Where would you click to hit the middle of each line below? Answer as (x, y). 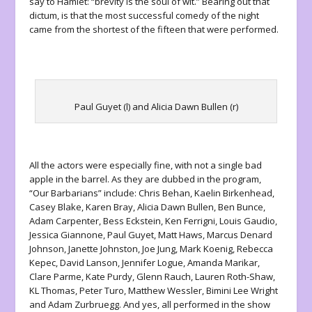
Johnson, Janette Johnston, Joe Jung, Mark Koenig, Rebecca (151, 249)
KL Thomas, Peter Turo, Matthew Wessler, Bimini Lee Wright (154, 291)
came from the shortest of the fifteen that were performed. (154, 30)
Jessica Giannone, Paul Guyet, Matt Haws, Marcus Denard (151, 235)
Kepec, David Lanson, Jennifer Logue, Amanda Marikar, (145, 263)
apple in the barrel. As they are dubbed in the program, (146, 179)
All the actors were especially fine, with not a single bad (146, 165)
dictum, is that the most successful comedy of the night (145, 16)
